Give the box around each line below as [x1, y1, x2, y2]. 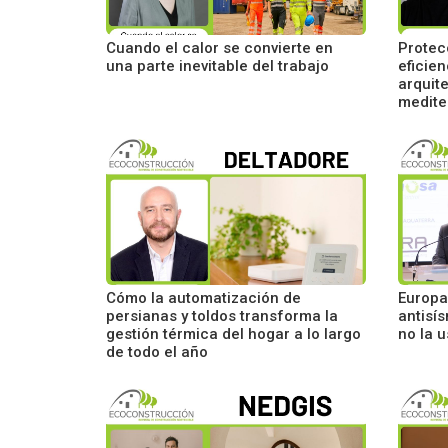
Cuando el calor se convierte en [106, 39, 333, 57]
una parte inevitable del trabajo [106, 57, 329, 75]
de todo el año [106, 343, 208, 361]
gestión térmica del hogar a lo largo [106, 325, 361, 343]
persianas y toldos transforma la [106, 307, 338, 325]
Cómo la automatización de [106, 289, 301, 307]
